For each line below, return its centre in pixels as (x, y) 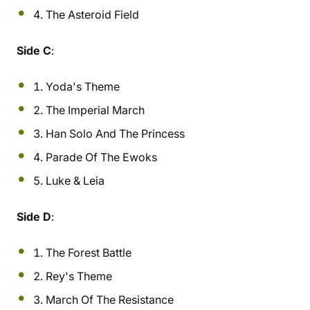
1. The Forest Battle (82, 253)
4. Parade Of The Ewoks (95, 157)
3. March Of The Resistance (103, 300)
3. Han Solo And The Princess (109, 134)
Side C (34, 51)
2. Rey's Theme (73, 276)
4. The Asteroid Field (86, 15)
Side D (34, 217)
